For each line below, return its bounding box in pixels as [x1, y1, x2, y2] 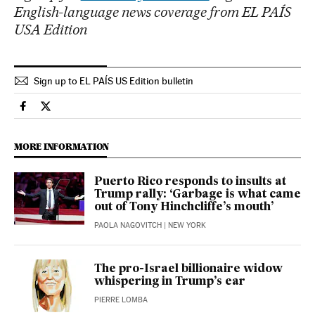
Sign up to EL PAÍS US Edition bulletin [34, 75, 193, 87]
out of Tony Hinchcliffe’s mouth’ [94, 202, 274, 214]
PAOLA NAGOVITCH [94, 221, 162, 231]
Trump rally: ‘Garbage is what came [94, 189, 301, 201]
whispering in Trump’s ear [94, 276, 245, 288]
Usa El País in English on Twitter [45, 105, 200, 119]
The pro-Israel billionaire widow [94, 264, 283, 276]
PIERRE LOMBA [94, 295, 148, 305]
